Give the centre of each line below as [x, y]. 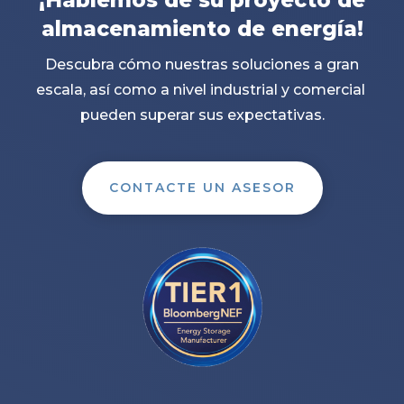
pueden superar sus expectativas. [202, 115]
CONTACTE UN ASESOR [202, 187]
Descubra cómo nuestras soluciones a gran [202, 64]
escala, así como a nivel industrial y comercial [202, 89]
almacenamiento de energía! [202, 28]
